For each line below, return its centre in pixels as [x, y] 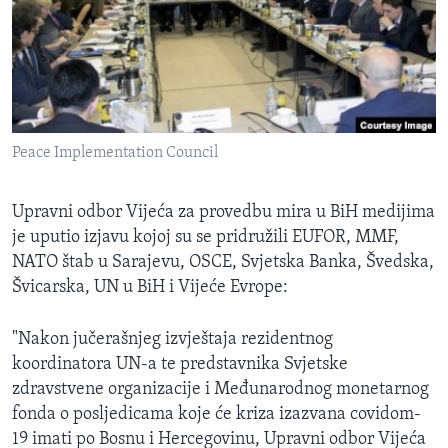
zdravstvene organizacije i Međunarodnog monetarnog [220, 390]
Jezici [54, 255]
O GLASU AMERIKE [85, 54]
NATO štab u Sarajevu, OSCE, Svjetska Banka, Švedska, [223, 263]
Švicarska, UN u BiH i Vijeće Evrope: [150, 288]
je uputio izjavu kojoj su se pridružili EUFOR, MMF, [205, 238]
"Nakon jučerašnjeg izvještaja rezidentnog [172, 340]
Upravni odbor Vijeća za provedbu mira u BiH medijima [223, 213]
